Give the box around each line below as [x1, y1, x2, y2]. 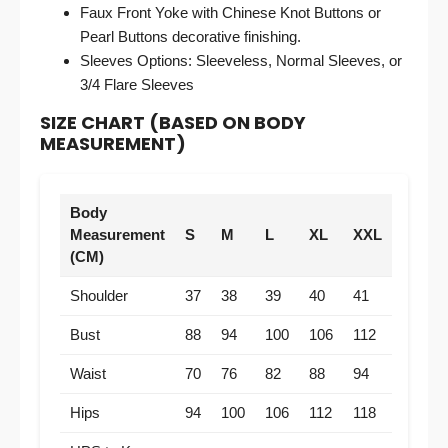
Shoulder [70, 287, 128, 304]
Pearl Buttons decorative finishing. [80, 28, 301, 45]
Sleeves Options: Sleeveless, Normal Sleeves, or [80, 52, 402, 69]
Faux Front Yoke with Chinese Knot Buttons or [80, 4, 381, 21]
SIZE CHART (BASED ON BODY [40, 110, 306, 135]
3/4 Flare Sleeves [80, 76, 194, 93]
